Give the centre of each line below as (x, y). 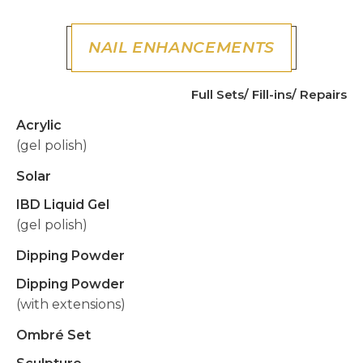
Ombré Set (53, 335)
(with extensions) (71, 304)
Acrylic (39, 125)
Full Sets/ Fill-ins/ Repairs (269, 94)
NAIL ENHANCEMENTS (181, 47)
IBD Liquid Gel (63, 205)
